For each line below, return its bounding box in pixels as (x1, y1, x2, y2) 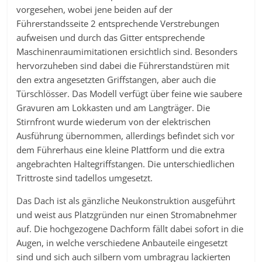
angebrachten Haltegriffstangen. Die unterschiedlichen (16, 158, 235, 170)
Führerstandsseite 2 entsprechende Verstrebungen (16, 18, 220, 29)
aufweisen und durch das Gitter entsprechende (16, 32, 205, 43)
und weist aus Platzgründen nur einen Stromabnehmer (16, 209, 237, 220)
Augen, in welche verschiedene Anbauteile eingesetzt (16, 237, 228, 249)
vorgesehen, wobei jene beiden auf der (16, 4, 173, 15)
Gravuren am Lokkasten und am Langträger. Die (16, 102, 211, 113)
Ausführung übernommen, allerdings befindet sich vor (16, 130, 235, 142)
